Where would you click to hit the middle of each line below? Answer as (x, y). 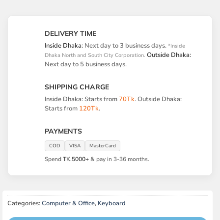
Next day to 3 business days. (125, 45)
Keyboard (111, 203)
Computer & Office (68, 203)
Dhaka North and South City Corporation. (95, 55)
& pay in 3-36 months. (119, 159)
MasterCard (103, 146)
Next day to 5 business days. (86, 64)
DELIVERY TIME (70, 33)
